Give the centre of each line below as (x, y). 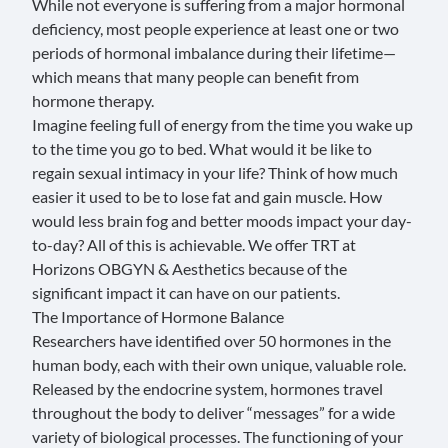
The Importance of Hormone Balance (158, 316)
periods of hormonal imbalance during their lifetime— (214, 52)
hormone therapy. (93, 100)
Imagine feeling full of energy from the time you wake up (222, 124)
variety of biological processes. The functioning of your (217, 436)
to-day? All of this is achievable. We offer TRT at (194, 244)
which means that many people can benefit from (195, 76)
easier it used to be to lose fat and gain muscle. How (207, 196)
